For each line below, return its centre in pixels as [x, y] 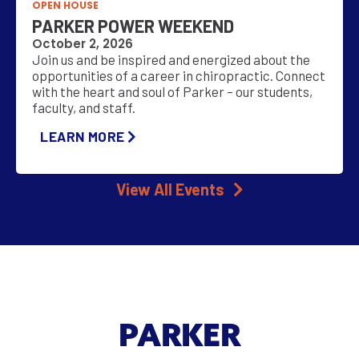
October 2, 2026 [83, 43]
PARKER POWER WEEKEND [133, 25]
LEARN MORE [83, 137]
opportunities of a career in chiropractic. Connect [179, 75]
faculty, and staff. [84, 107]
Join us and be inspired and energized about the [171, 59]
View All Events [171, 189]
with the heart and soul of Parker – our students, [172, 91]
